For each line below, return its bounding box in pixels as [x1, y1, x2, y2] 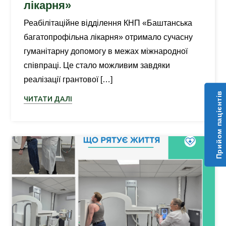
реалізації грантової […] [24, 75, 113, 84]
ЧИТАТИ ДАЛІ [24, 95, 73, 103]
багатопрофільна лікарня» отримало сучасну [24, 33, 193, 41]
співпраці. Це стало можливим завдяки [24, 61, 171, 70]
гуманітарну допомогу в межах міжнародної [24, 47, 188, 55]
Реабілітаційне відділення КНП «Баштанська [24, 19, 193, 27]
